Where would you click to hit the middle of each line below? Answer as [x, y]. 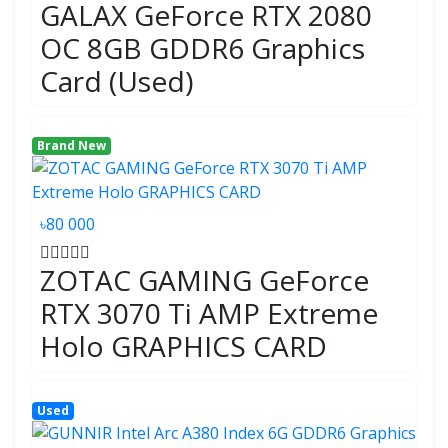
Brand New [71, 145]
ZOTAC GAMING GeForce [204, 280]
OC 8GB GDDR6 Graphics [202, 48]
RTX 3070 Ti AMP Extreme [209, 313]
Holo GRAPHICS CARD [183, 346]
